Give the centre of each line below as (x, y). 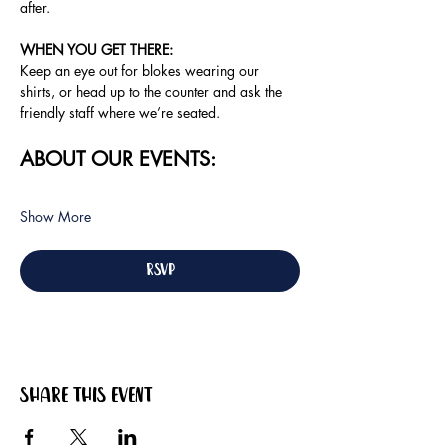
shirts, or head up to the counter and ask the (153, 92)
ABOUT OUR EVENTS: (118, 159)
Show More (55, 217)
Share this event (86, 397)
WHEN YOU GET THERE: (98, 50)
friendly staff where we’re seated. (120, 113)
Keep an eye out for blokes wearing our (141, 71)
